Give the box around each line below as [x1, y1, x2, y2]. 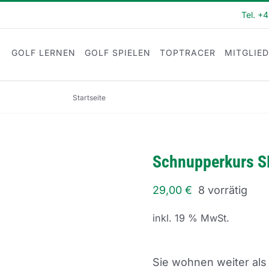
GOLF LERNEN [11, 47, 76, 58]
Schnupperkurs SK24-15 [113, 92, 197, 102]
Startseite [72, 92, 106, 102]
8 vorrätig [198, 184, 247, 196]
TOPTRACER [160, 47, 216, 58]
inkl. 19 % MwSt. [153, 212, 229, 225]
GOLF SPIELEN [85, 47, 151, 58]
